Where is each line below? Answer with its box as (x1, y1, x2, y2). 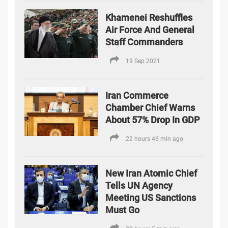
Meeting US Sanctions (105, 192, 196, 204)
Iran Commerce (105, 90, 169, 101)
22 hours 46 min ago (126, 135, 184, 143)
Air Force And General (105, 24, 195, 36)
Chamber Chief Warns (105, 102, 195, 113)
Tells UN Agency (105, 180, 173, 191)
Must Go (105, 205, 140, 216)
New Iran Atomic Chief (105, 168, 197, 179)
